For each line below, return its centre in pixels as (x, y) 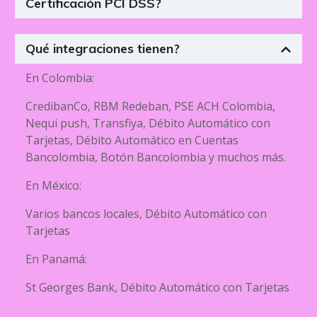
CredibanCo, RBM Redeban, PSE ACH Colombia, (150, 106)
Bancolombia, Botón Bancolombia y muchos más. (156, 157)
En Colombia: (60, 78)
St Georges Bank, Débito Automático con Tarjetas (157, 287)
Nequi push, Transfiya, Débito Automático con (148, 123)
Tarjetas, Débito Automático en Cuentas (132, 140)
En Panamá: (58, 259)
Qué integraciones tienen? (103, 48)
